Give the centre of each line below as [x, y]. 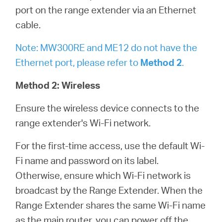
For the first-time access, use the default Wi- [110, 145]
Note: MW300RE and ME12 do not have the [107, 47]
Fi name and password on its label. [87, 160]
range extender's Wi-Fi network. [83, 123]
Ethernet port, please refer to [78, 62]
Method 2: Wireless [58, 85]
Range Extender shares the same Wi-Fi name [111, 205]
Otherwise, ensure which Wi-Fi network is [103, 175]
